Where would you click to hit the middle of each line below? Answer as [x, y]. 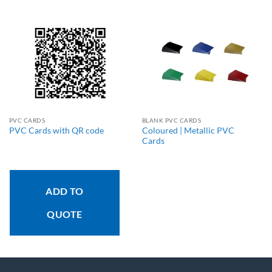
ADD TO [65, 191]
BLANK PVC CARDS [172, 120]
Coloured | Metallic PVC [188, 130]
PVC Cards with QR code [56, 131]
